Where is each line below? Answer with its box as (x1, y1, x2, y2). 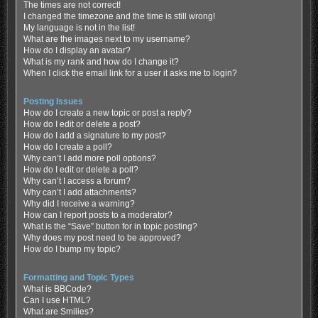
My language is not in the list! (23, 22, 135, 33)
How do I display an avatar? (23, 45, 131, 55)
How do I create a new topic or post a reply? (23, 107, 192, 118)
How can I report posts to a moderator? (23, 209, 172, 220)
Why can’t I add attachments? (23, 187, 136, 197)
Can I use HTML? (23, 295, 91, 306)
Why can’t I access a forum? (23, 175, 131, 186)
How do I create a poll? (23, 141, 112, 152)
